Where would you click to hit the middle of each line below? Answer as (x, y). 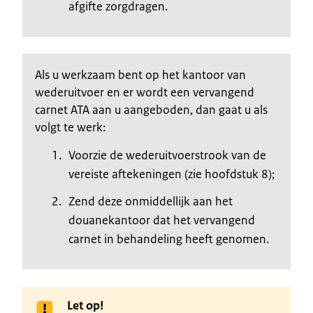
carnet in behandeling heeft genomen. (169, 239)
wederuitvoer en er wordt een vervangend (145, 92)
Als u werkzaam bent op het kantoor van (140, 74)
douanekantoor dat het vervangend (162, 220)
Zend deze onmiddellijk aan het (151, 201)
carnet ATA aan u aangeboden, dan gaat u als (151, 109)
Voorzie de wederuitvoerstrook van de (167, 155)
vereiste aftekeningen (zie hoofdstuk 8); (172, 174)
